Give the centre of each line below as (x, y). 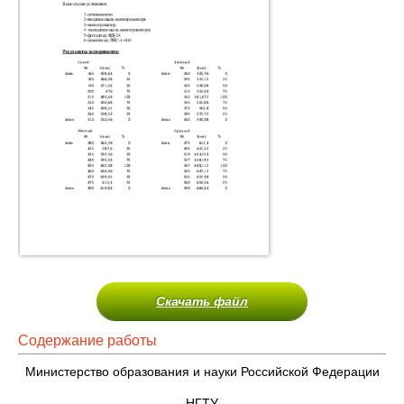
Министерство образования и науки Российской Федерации (202, 372)
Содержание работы (87, 340)
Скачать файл (202, 301)
